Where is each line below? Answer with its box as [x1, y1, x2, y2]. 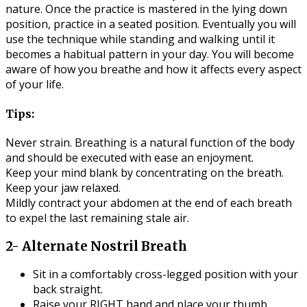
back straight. [33, 282, 103, 297]
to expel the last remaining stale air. [5, 210, 189, 225]
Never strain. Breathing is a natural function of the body [5, 134, 295, 150]
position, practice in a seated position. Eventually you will [5, 16, 296, 32]
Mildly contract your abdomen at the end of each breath [5, 195, 292, 210]
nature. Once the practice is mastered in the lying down [5, 1, 287, 17]
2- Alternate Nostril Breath [5, 238, 187, 254]
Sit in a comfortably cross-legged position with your [33, 267, 298, 282]
